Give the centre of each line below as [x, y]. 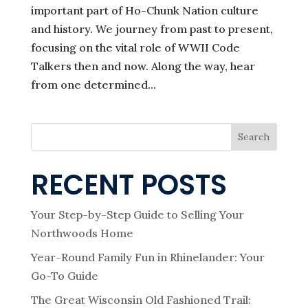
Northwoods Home [82, 233]
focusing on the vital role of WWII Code [135, 48]
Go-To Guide [64, 276]
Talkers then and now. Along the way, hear [143, 66]
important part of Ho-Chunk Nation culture [144, 11]
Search [254, 137]
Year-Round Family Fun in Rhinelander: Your [147, 257]
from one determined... [93, 85]
